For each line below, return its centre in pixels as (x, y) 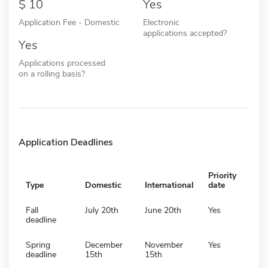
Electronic (161, 22)
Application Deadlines (66, 142)
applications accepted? (185, 33)
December (104, 245)
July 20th (102, 210)
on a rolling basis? (52, 73)
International (169, 185)
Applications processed (62, 63)
